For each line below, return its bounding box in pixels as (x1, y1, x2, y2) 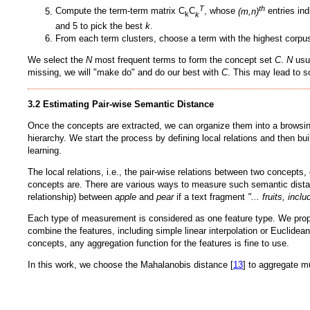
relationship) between (28, 192, 115, 203)
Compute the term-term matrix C (55, 6, 185, 17)
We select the (28, 55, 86, 66)
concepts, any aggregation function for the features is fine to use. (28, 238, 289, 249)
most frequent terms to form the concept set (92, 55, 275, 66)
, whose (204, 6, 238, 17)
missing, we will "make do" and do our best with (28, 67, 221, 78)
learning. (28, 145, 62, 156)
